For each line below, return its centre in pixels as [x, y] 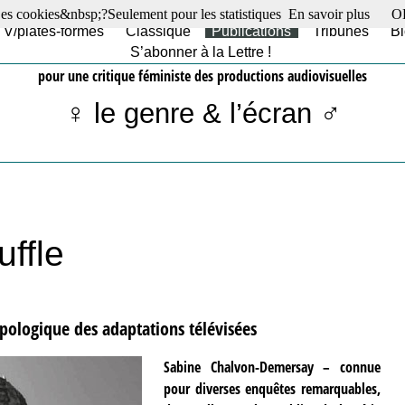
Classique [158, 31]
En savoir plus [329, 14]
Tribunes [340, 31]
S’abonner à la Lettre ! [201, 52]
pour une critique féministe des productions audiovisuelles [202, 75]
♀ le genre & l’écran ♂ [202, 113]
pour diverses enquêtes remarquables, [272, 388]
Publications [252, 31]
